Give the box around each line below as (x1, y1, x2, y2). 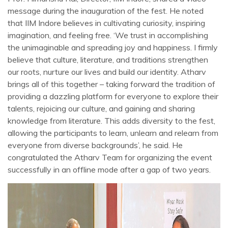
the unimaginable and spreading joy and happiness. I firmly (8, 42, 218, 52)
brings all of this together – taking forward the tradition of (8, 79, 215, 89)
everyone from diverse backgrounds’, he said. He (8, 140, 183, 150)
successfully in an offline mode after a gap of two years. (8, 164, 211, 175)
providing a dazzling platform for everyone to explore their (8, 91, 218, 101)
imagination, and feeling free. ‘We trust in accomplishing (8, 30, 208, 40)
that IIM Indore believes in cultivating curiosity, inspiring (8, 18, 205, 28)
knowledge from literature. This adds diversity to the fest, (8, 116, 215, 126)
